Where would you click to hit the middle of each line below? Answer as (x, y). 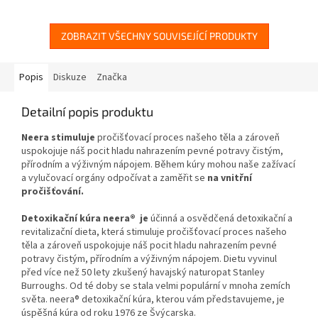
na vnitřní (230, 179)
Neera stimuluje (58, 138)
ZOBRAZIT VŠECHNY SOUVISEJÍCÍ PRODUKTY (159, 36)
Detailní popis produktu (87, 112)
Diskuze (70, 78)
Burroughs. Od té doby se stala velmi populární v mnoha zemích (156, 286)
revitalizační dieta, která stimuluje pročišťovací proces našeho (154, 232)
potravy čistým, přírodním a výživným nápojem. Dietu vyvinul (149, 259)
